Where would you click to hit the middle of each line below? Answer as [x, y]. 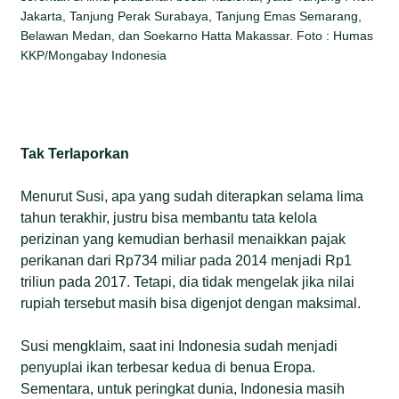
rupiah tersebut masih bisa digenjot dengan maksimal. [191, 303]
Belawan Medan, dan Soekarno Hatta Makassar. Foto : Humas [197, 35]
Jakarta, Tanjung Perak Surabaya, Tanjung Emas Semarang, [191, 16]
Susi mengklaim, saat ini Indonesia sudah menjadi [179, 346]
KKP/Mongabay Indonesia [94, 55]
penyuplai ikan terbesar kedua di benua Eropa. [168, 367]
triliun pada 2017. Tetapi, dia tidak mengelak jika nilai [188, 281]
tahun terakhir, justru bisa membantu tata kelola [169, 217]
